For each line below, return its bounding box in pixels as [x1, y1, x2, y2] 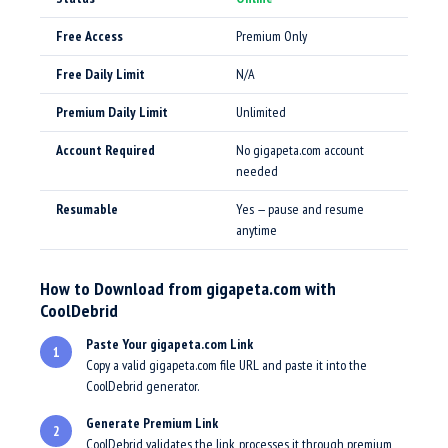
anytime [236, 221, 277, 239]
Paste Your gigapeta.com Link [86, 335, 253, 353]
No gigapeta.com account [236, 141, 364, 159]
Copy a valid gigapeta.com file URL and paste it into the [86, 356, 367, 374]
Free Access [56, 27, 123, 45]
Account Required [56, 141, 155, 159]
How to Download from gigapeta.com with [40, 277, 336, 300]
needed [236, 162, 278, 180]
